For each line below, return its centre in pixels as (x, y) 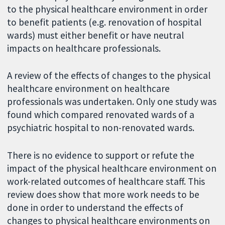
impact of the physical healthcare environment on (112, 168)
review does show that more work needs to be (103, 195)
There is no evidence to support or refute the (101, 155)
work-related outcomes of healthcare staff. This (106, 182)
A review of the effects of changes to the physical (109, 76)
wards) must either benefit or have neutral (96, 35)
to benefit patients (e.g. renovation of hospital (104, 22)
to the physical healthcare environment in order (107, 9)
